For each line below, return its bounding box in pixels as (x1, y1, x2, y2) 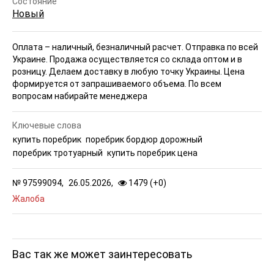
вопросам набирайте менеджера (12, 91, 147, 101)
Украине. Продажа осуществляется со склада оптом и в (12, 54, 242, 64)
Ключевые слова (12, 120, 81, 130)
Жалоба (12, 193, 45, 204)
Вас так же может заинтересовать (12, 247, 192, 261)
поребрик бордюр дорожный (86, 134, 202, 144)
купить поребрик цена (107, 147, 198, 158)
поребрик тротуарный (13, 147, 103, 158)
